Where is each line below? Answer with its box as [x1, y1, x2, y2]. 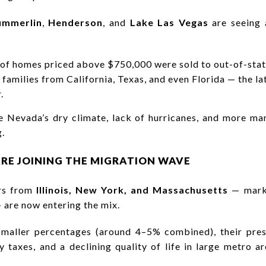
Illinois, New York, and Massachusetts [36, 183, 229, 195]
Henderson [48, 16, 103, 28]
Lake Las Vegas [129, 16, 208, 28]
